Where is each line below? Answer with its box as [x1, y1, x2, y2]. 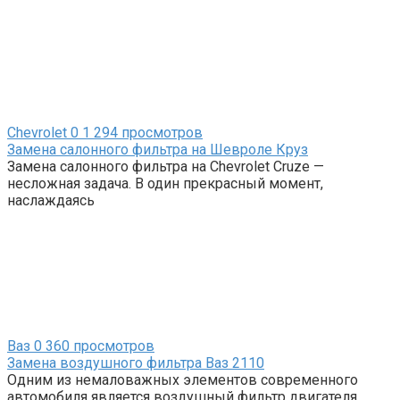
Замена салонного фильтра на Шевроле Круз [7, 140, 308, 158]
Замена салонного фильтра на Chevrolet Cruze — [7, 157, 324, 175]
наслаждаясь [7, 191, 95, 209]
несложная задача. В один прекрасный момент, [7, 174, 323, 192]
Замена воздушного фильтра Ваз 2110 [7, 354, 264, 371]
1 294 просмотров [79, 123, 203, 141]
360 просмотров [42, 337, 154, 354]
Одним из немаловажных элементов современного [7, 371, 358, 388]
